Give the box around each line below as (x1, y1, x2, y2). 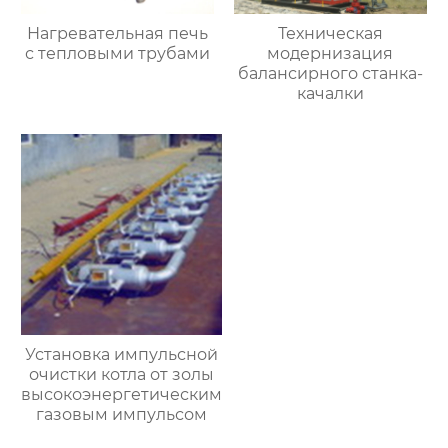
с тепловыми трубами (25, 44, 211, 64)
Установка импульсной (25, 345, 219, 365)
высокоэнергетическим (21, 385, 223, 405)
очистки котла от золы (29, 365, 215, 385)
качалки (296, 84, 364, 104)
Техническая (277, 24, 383, 44)
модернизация (267, 44, 394, 64)
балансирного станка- (237, 64, 423, 84)
